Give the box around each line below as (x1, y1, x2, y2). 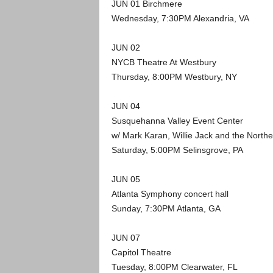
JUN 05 (111, 174, 140, 184)
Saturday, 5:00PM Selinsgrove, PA (111, 144, 243, 155)
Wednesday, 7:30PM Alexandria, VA (111, 13, 249, 23)
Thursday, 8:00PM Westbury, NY (111, 71, 237, 82)
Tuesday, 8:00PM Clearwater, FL (111, 261, 238, 272)
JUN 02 (111, 42, 140, 52)
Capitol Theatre (111, 247, 171, 257)
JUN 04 (111, 101, 140, 111)
